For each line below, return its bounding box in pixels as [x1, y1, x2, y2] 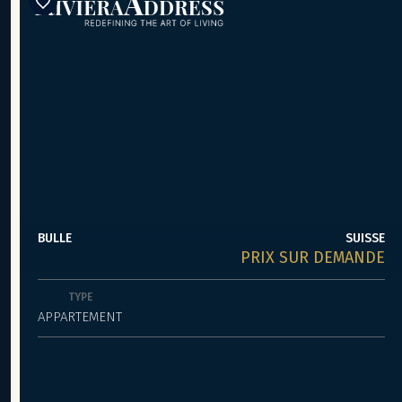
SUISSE [345, 231, 385, 246]
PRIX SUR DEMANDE [240, 248, 385, 267]
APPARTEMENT [38, 309, 122, 325]
